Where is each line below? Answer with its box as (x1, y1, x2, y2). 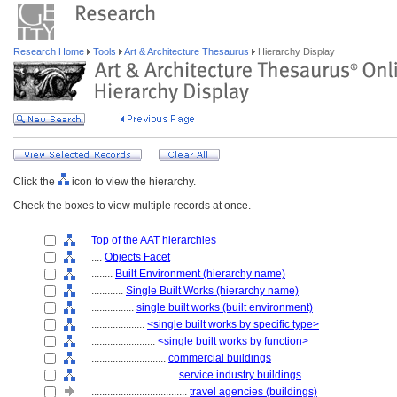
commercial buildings (168, 352, 271, 364)
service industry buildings (179, 369, 301, 381)
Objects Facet (105, 251, 170, 263)
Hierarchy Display (255, 46, 335, 57)
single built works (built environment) (136, 301, 313, 314)
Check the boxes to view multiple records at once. (13, 199, 251, 212)
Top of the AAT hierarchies (91, 234, 216, 246)
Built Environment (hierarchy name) (115, 268, 285, 280)
